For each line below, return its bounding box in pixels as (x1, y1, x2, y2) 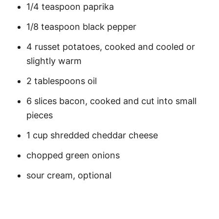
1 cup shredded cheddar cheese (26, 130, 158, 140)
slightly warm (26, 56, 82, 66)
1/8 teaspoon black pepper (26, 22, 136, 32)
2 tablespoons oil (26, 76, 97, 86)
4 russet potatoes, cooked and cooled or (26, 42, 195, 52)
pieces (26, 110, 53, 120)
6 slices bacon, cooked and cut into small (26, 96, 197, 106)
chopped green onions (26, 150, 120, 160)
